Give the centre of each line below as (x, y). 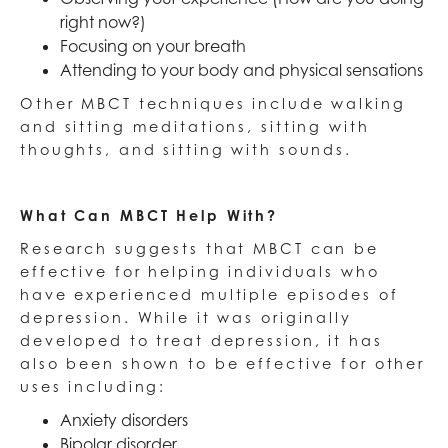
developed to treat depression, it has (201, 341)
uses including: (93, 387)
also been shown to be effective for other (223, 364)
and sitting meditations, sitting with (195, 127)
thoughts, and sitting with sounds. (186, 150)
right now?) (103, 22)
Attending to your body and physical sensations (241, 70)
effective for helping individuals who (200, 272)
